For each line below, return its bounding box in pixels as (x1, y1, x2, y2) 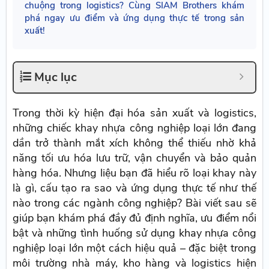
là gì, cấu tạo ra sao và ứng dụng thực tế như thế (13, 181, 256, 196)
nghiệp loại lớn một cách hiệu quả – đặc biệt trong (13, 241, 256, 256)
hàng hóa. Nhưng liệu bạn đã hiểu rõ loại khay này (13, 166, 256, 181)
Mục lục (34, 69, 77, 86)
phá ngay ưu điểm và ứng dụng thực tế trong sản (25, 12, 244, 25)
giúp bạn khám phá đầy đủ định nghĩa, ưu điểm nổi (13, 211, 256, 226)
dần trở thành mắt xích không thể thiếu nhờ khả (13, 136, 256, 151)
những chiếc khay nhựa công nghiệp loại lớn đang (13, 121, 256, 136)
